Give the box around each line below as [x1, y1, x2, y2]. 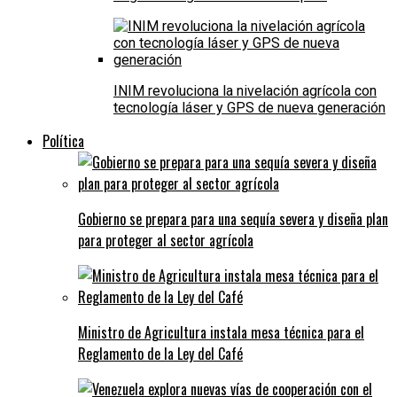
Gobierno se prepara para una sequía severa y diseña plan [78, 208, 388, 230]
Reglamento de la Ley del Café [78, 343, 243, 365]
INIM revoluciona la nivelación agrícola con [113, 82, 377, 100]
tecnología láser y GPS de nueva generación [113, 99, 385, 117]
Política [43, 130, 84, 152]
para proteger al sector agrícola [78, 230, 253, 252]
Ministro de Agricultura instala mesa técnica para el [78, 322, 364, 344]
